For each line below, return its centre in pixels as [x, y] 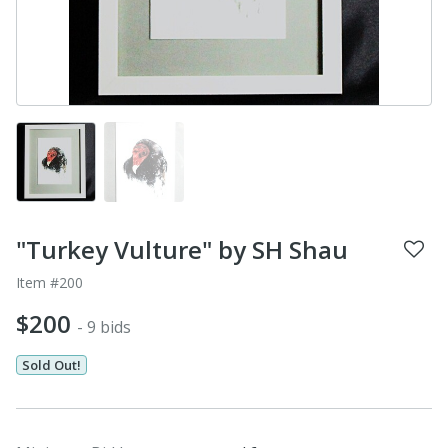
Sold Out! [52, 364]
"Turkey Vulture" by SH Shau [182, 249]
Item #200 [49, 282]
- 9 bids [104, 326]
